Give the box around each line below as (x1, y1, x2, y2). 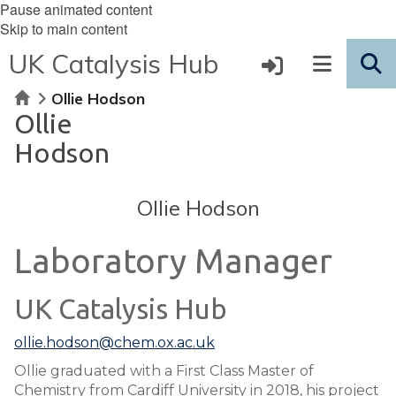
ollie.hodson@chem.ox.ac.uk (14, 334, 215, 351)
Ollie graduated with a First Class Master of (14, 362, 314, 379)
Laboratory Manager (14, 241, 332, 279)
